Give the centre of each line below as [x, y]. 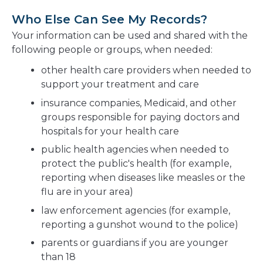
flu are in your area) [87, 192]
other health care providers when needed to [146, 70]
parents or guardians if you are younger [135, 243]
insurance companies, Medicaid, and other [139, 103]
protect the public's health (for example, [136, 164]
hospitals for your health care [110, 131]
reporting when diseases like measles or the [143, 178]
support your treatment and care [120, 85]
